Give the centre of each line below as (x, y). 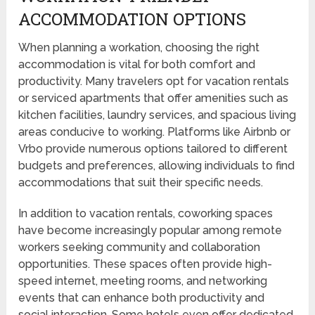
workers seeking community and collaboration (140, 247)
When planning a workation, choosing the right (139, 48)
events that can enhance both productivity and (142, 298)
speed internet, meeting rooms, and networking (143, 281)
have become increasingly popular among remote (150, 231)
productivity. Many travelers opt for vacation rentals (154, 82)
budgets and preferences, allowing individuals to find (157, 166)
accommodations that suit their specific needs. (141, 183)
